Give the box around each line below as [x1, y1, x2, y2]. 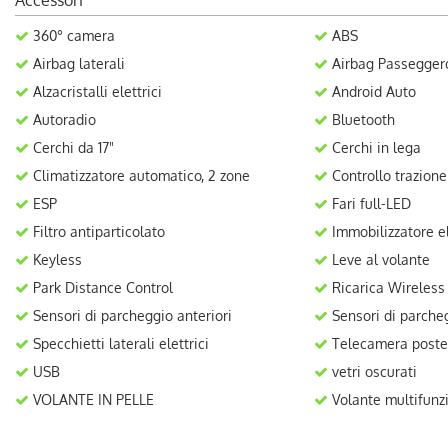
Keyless [29, 251, 82, 268]
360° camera [29, 27, 115, 44]
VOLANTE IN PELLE [29, 391, 154, 408]
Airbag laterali [29, 55, 125, 72]
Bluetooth [327, 111, 395, 128]
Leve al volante [327, 251, 430, 268]
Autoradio [29, 111, 96, 128]
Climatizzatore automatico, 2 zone [29, 167, 250, 184]
